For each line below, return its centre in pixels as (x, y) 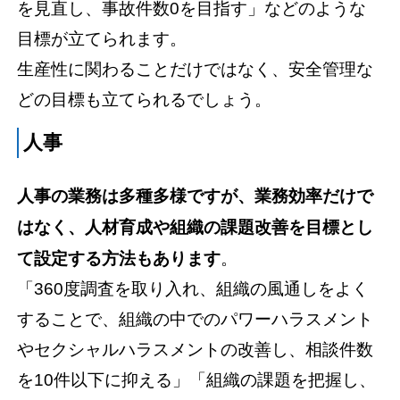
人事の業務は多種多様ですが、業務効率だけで (196, 196)
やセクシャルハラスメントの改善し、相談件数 (196, 350)
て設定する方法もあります (119, 259)
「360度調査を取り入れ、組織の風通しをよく (193, 289)
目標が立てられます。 (102, 39)
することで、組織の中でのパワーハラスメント (196, 320)
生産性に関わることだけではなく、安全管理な (196, 70)
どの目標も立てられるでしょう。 (145, 100)
